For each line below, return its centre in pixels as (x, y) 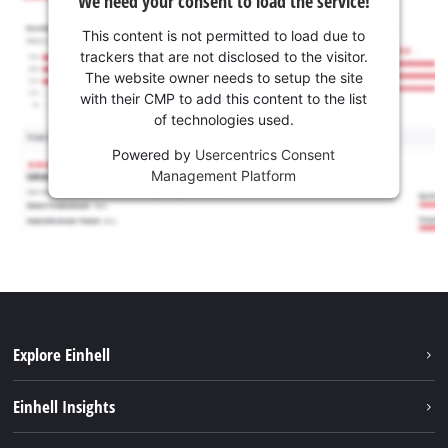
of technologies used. (223, 120)
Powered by (154, 155)
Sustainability (59, 392)
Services (41, 425)
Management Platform (224, 176)
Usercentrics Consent (265, 155)
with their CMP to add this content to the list (224, 99)
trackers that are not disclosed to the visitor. (223, 57)
